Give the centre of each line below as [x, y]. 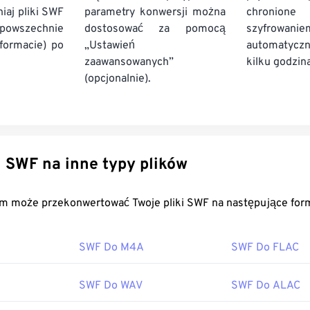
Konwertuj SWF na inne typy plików [97, 165]
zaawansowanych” [129, 62]
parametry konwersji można [155, 12]
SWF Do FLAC [265, 248]
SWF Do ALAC [266, 286]
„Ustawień [110, 46]
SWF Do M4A [111, 248]
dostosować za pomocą [155, 29]
